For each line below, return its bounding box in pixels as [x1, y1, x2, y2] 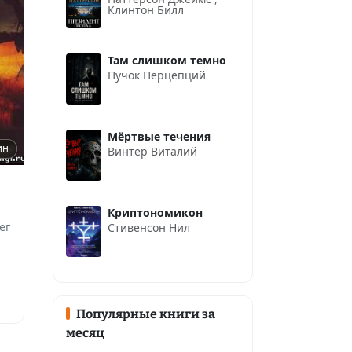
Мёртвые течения [108, 128, 211, 144]
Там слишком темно [108, 52, 226, 68]
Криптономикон [108, 204, 203, 220]
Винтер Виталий [108, 143, 197, 159]
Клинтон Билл [108, 2, 184, 17]
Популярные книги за [75, 306, 215, 322]
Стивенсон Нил [108, 219, 190, 235]
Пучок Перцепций [108, 67, 206, 82]
